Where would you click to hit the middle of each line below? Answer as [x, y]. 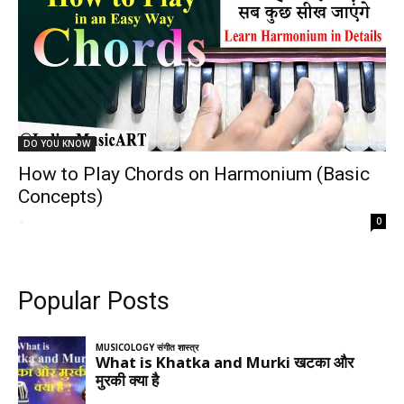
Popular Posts [94, 301]
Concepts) [60, 197]
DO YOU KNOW [57, 143]
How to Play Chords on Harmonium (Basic [194, 174]
